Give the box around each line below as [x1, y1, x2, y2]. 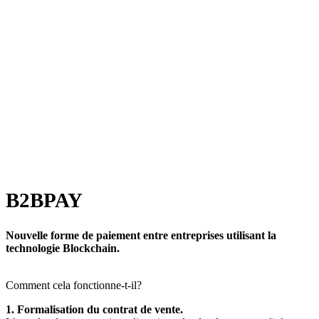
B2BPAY [6, 189, 83, 212]
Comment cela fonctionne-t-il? [6, 279, 142, 292]
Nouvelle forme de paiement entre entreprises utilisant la [6, 229, 276, 242]
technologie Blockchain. [6, 242, 120, 255]
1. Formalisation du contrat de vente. [6, 303, 183, 316]
